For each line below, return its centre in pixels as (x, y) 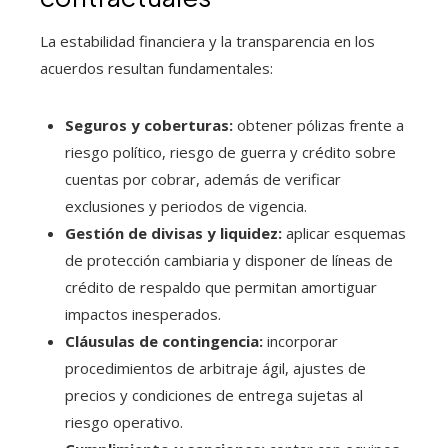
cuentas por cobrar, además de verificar (203, 178)
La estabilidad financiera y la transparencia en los (207, 40)
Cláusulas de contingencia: (164, 340)
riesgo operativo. (124, 421)
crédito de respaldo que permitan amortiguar (221, 286)
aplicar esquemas (344, 232)
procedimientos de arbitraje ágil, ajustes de (215, 367)
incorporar (300, 340)
